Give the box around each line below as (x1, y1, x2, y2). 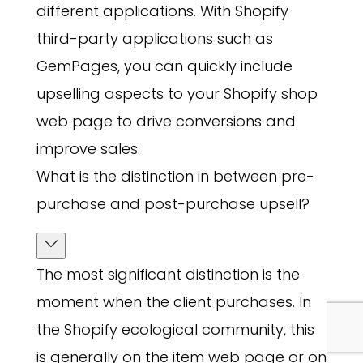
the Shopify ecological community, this (36, 319, 314, 340)
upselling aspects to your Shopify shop (36, 83, 318, 105)
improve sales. (36, 139, 140, 160)
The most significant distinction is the (36, 264, 300, 285)
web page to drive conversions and (36, 111, 296, 132)
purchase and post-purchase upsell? (36, 194, 310, 215)
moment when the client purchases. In (36, 292, 311, 313)
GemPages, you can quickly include (36, 56, 293, 77)
